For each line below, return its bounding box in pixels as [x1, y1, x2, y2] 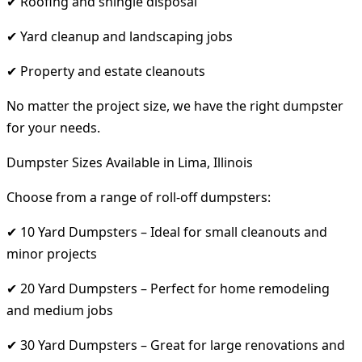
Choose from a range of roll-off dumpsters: [6, 187, 271, 206]
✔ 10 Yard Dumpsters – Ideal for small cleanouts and [6, 222, 327, 241]
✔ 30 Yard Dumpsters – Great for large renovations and [6, 335, 345, 354]
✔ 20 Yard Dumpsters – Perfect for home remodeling [6, 279, 330, 297]
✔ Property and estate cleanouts [6, 61, 205, 80]
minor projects [6, 244, 97, 263]
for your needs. [6, 118, 100, 137]
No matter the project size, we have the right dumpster [6, 96, 343, 115]
